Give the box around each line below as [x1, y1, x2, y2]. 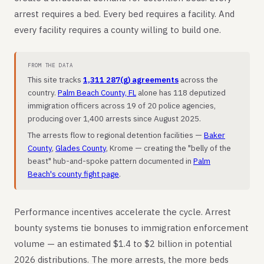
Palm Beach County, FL [58, 87, 136, 98]
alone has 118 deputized [136, 87, 226, 98]
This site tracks [28, 74, 83, 85]
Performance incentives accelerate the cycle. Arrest [14, 206, 231, 217]
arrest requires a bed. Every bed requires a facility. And [14, 8, 235, 19]
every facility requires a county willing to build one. [14, 24, 221, 35]
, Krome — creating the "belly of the [106, 143, 231, 153]
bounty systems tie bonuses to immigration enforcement [14, 222, 249, 233]
